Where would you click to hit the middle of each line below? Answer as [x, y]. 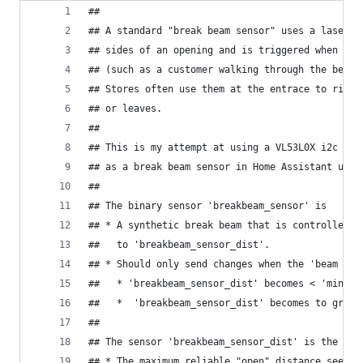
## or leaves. [125, 109]
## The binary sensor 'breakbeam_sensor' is [207, 206]
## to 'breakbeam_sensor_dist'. [179, 245]
